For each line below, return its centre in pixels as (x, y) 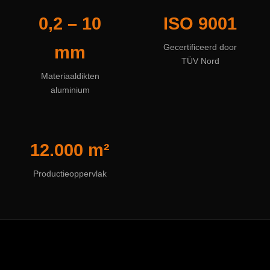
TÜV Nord (200, 61)
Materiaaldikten (70, 76)
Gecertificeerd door (200, 47)
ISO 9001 (200, 24)
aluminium (70, 90)
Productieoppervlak (70, 174)
